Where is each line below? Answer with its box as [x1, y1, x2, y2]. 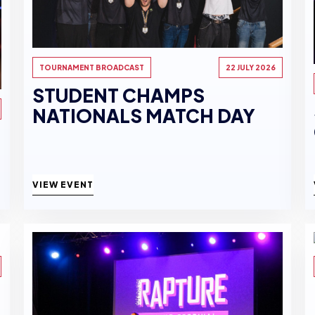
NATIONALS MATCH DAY [32, 104, 255, 128]
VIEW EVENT [32, 179, 94, 191]
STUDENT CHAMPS [32, 84, 205, 108]
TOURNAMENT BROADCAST [39, 63, 144, 72]
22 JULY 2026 [226, 63, 276, 72]
